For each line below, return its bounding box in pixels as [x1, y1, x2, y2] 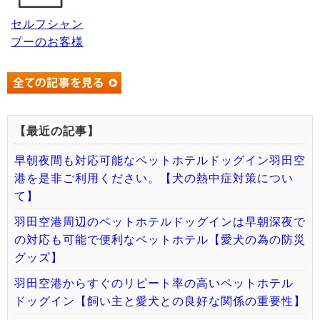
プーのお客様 [11, 36, 84, 48]
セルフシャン [11, 18, 84, 30]
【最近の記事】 [14, 125, 99, 137]
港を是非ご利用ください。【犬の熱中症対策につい [14, 172, 294, 184]
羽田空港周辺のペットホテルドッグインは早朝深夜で [14, 216, 306, 228]
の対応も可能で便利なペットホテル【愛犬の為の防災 [14, 234, 306, 246]
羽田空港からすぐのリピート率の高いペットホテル [14, 277, 294, 289]
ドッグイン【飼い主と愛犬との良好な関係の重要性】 [14, 295, 306, 307]
